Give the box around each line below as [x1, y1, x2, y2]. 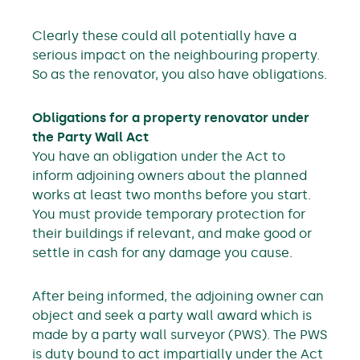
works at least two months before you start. [32, 187, 311, 202]
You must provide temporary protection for [32, 207, 305, 222]
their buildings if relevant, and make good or [32, 226, 312, 241]
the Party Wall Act [32, 129, 149, 145]
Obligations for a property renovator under [32, 110, 309, 125]
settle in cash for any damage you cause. [32, 245, 292, 260]
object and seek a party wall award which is [32, 308, 312, 323]
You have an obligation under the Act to [32, 149, 285, 164]
